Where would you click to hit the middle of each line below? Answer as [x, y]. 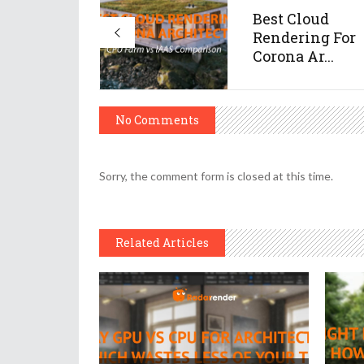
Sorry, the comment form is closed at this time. [216, 176]
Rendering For [304, 38]
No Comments [157, 120]
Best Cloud [291, 19]
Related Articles [162, 243]
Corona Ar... [293, 56]
